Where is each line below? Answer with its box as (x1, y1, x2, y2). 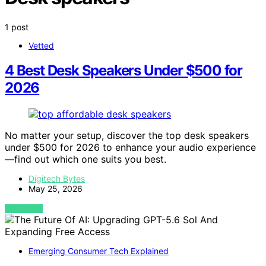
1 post (5, 21, 28, 32)
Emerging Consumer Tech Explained (28, 246, 169, 256)
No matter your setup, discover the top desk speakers (5, 129, 249, 142)
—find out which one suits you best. (5, 153, 166, 166)
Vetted (28, 40, 54, 50)
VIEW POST (5, 204, 43, 214)
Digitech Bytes (28, 173, 85, 184)
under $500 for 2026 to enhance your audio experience (5, 141, 256, 154)
